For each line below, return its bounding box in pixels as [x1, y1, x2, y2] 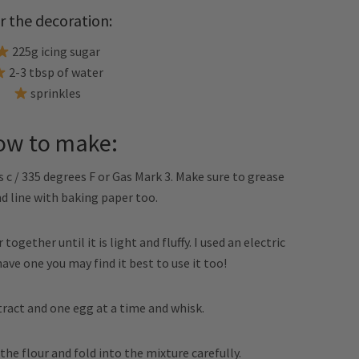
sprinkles [28, 85, 82, 101]
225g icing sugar [9, 43, 100, 59]
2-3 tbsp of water [6, 64, 103, 80]
